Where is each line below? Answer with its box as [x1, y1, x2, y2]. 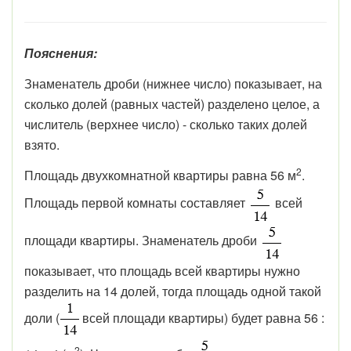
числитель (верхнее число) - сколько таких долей [24, 115, 307, 133]
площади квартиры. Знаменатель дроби [24, 231, 260, 250]
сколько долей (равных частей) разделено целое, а [24, 95, 320, 113]
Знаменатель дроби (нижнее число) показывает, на [24, 74, 322, 92]
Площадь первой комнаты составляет [24, 194, 248, 212]
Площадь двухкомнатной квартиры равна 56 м [24, 166, 296, 184]
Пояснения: [24, 44, 97, 62]
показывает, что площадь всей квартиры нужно [24, 262, 300, 280]
